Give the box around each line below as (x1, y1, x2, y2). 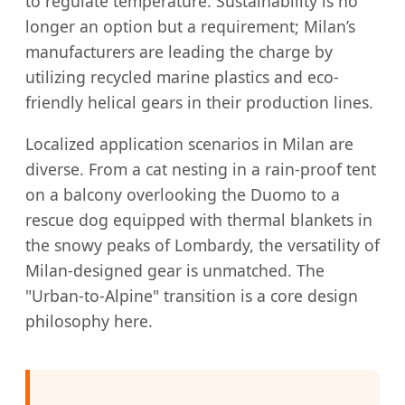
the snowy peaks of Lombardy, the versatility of (25, 233, 380, 256)
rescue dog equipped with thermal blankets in (25, 208, 372, 231)
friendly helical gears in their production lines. (25, 91, 373, 114)
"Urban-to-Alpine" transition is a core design (25, 284, 358, 306)
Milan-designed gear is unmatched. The (25, 259, 325, 281)
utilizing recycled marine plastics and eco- (25, 66, 339, 89)
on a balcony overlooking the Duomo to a (25, 183, 340, 205)
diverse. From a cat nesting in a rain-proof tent (25, 157, 376, 180)
